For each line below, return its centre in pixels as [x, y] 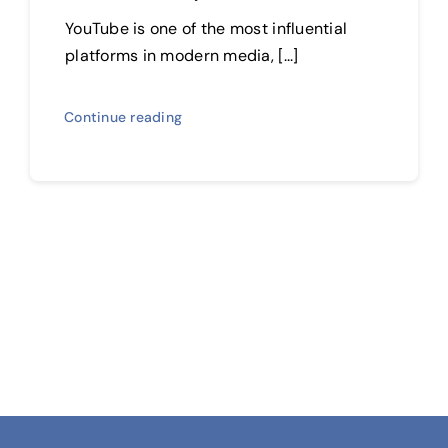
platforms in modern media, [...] [181, 55]
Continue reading [123, 116]
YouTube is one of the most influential [206, 28]
